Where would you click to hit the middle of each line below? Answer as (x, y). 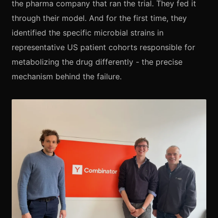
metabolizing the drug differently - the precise (97, 62)
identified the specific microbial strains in (88, 33)
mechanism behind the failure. (67, 77)
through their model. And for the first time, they (99, 18)
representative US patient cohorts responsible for (103, 47)
